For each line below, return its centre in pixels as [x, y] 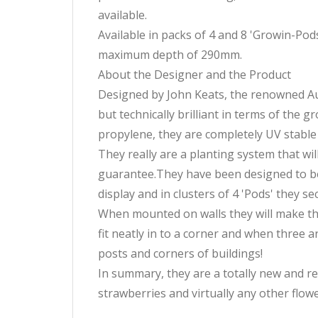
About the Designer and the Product [194, 74]
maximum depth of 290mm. [170, 54]
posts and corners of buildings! [180, 253]
